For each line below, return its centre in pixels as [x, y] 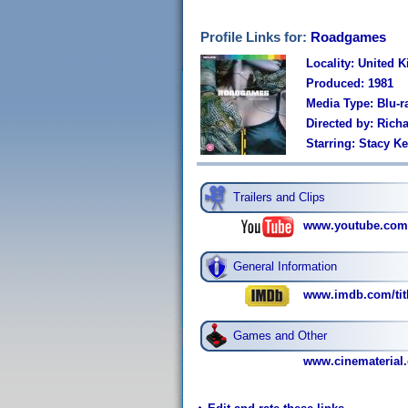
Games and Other [280, 336]
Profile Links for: [255, 37]
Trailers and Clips [279, 197]
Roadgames [348, 37]
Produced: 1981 [350, 83]
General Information [285, 266]
